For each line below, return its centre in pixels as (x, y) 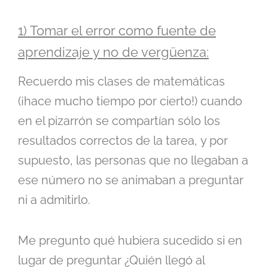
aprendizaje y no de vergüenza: (113, 52)
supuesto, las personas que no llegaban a (133, 161)
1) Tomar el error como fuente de (117, 31)
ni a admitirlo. (54, 200)
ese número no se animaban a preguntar (131, 180)
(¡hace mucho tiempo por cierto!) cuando (130, 101)
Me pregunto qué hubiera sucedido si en (130, 241)
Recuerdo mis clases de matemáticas (121, 82)
